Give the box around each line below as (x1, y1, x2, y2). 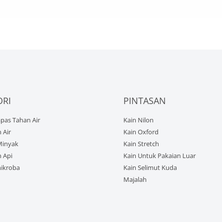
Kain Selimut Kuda (123, 163, 177, 172)
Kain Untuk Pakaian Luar (123, 151, 196, 160)
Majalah (123, 174, 147, 184)
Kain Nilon (123, 115, 154, 124)
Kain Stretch (123, 139, 159, 148)
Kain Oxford (123, 127, 159, 136)
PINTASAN (123, 95, 166, 107)
